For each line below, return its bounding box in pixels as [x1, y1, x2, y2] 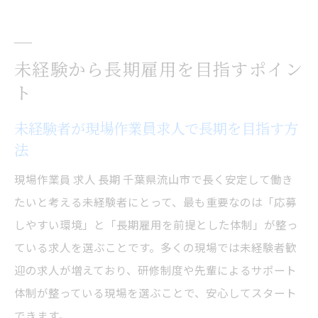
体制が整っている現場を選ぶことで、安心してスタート [14, 284, 297, 300]
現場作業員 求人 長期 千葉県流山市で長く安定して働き [14, 170, 293, 187]
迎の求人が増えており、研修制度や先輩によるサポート [14, 261, 297, 278]
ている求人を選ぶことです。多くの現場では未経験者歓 [14, 238, 297, 255]
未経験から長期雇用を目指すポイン [14, 55, 304, 81]
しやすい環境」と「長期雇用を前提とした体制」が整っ [14, 216, 298, 232]
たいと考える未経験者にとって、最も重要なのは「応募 [14, 193, 297, 209]
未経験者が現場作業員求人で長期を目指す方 [14, 117, 298, 138]
